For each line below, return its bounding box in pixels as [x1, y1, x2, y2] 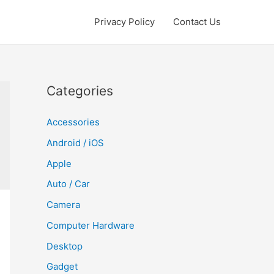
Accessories [46, 116, 100, 128]
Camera [46, 199, 80, 210]
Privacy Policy [94, 16, 155, 28]
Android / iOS [46, 136, 104, 149]
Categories [46, 83, 113, 98]
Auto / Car [46, 178, 90, 190]
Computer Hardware [46, 219, 135, 231]
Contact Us [173, 16, 221, 28]
